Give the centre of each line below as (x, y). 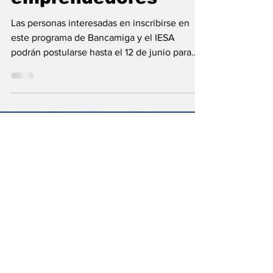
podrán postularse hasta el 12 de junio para (101, 112)
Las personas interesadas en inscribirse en (100, 83)
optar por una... (43, 127)
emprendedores (84, 58)
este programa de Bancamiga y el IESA (93, 98)
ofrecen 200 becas (98, 11)
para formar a (75, 34)
